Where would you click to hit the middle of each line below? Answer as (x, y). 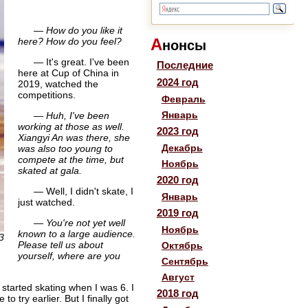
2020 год (177, 179)
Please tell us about (60, 244)
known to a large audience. (76, 233)
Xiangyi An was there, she (74, 137)
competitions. (46, 95)
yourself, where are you (69, 255)
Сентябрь (185, 261)
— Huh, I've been (71, 115)
